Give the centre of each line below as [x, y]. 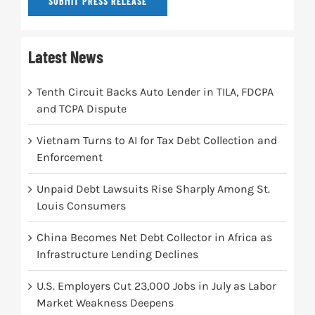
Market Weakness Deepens [105, 303]
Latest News [65, 57]
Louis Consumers [81, 206]
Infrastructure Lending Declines [117, 255]
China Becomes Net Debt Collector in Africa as [154, 238]
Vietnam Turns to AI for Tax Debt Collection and [156, 141]
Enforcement [69, 157]
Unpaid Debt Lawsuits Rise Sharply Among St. [153, 189]
